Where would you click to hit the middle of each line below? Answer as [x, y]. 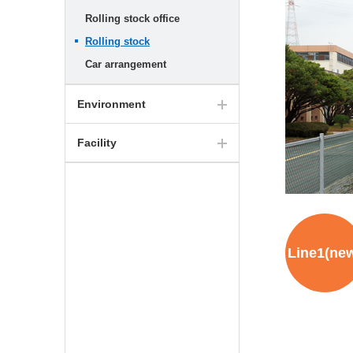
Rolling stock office [132, 19]
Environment [111, 104]
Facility [97, 143]
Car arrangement [126, 64]
